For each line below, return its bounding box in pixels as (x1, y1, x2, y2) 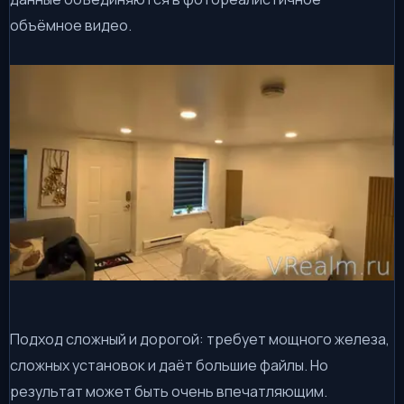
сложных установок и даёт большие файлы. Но (10, 355, 328, 376)
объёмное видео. (10, 14, 132, 35)
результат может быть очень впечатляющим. (10, 381, 327, 402)
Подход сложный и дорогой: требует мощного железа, (10, 329, 390, 350)
